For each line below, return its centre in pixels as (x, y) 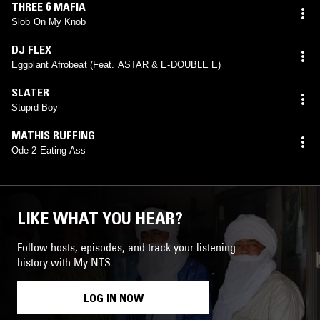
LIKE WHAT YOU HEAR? (100, 218)
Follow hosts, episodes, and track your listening (126, 247)
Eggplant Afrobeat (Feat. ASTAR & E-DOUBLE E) (116, 64)
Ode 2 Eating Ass (49, 150)
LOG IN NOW (113, 297)
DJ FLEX (31, 49)
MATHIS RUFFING (53, 135)
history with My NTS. (65, 262)
